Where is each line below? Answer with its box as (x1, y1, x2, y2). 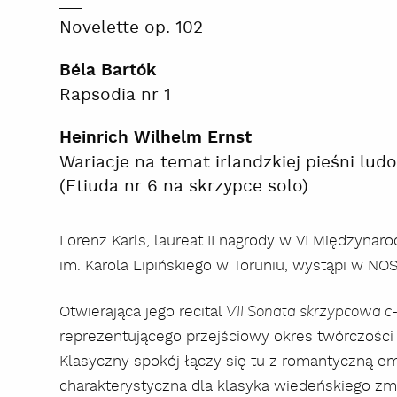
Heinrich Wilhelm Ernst (59, 127, 253, 149)
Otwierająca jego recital (59, 301, 227, 322)
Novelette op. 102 (59, 16, 204, 39)
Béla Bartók (59, 59, 157, 82)
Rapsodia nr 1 (59, 83, 172, 106)
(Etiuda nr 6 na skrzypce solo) (59, 175, 309, 198)
